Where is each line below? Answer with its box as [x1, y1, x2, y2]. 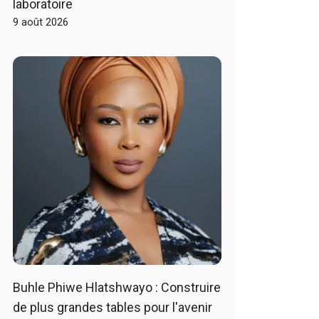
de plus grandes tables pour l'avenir [13, 300, 212, 315]
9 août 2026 [13, 16, 68, 28]
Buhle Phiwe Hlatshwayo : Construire [13, 280, 221, 295]
